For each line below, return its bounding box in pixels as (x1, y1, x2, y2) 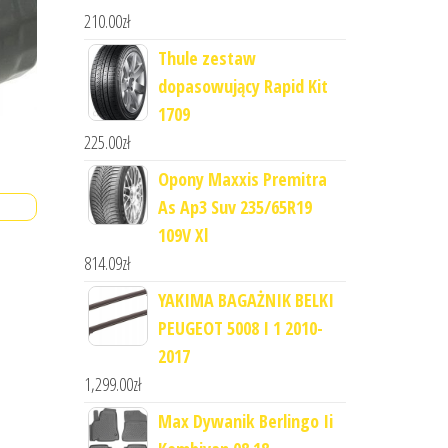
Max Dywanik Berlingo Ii (157, 409, 333, 433)
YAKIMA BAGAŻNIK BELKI (157, 288, 334, 312)
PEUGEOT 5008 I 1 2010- (157, 316, 323, 340)
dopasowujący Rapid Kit (157, 74, 328, 98)
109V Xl (157, 223, 208, 247)
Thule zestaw (157, 46, 256, 70)
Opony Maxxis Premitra (157, 167, 327, 191)
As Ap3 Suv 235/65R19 (157, 195, 312, 219)
